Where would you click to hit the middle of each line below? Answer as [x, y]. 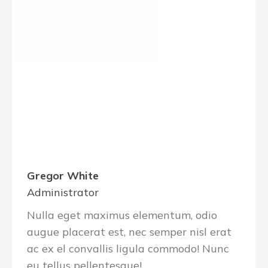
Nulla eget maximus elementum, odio [122, 215]
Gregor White [63, 176]
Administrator [63, 192]
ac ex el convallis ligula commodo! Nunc [128, 249]
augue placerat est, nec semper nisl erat [129, 232]
